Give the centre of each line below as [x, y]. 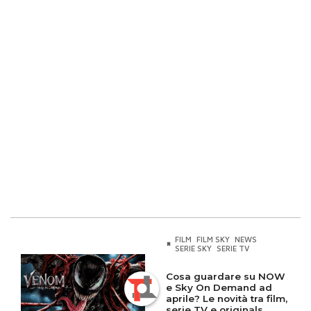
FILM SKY [213, 239]
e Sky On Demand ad [219, 288]
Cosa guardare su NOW [226, 277]
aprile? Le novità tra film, [227, 299]
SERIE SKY [193, 249]
